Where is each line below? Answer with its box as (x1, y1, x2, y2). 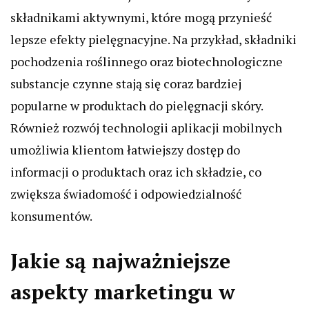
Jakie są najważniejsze (10, 247, 230, 275)
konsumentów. (10, 208, 92, 225)
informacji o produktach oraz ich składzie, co (10, 163, 261, 181)
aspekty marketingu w (10, 278, 235, 306)
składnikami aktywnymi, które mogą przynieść (10, 9, 272, 26)
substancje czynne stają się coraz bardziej (10, 75, 241, 92)
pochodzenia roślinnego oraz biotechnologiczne (10, 53, 283, 70)
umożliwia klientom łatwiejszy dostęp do (10, 141, 240, 159)
